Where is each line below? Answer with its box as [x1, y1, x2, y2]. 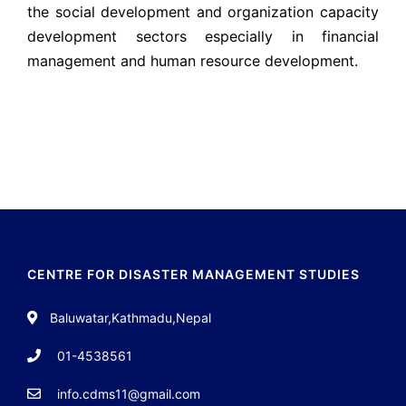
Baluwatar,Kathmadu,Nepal [50, 310, 211, 325]
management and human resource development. [27, 52, 358, 70]
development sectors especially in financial [27, 27, 379, 45]
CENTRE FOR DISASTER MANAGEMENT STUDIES [27, 266, 360, 282]
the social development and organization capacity [27, 3, 379, 21]
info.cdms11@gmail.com [57, 386, 200, 401]
